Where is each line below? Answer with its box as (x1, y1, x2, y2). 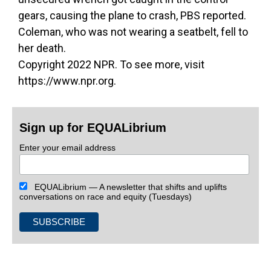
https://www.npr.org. (18, 74, 116, 87)
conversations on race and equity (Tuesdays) (19, 191, 192, 201)
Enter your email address (19, 143, 116, 152)
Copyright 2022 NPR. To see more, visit (18, 58, 204, 71)
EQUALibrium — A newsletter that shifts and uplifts (27, 181, 227, 192)
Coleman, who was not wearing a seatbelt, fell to (18, 25, 248, 38)
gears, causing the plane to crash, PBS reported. (18, 9, 246, 22)
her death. (18, 42, 66, 54)
